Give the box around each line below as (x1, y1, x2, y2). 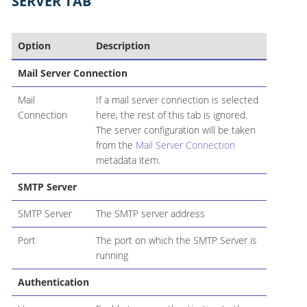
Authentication (17, 275, 89, 289)
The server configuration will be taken (95, 123, 256, 137)
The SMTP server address (95, 207, 205, 221)
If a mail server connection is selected (95, 93, 258, 107)
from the (95, 138, 136, 152)
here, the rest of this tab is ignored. (95, 108, 247, 122)
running (95, 249, 128, 262)
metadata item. (95, 153, 160, 167)
